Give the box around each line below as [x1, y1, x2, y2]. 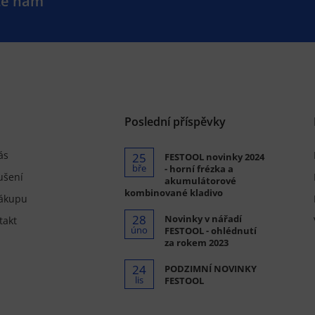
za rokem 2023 [164, 236, 229, 249]
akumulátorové [164, 174, 236, 187]
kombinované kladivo [124, 186, 223, 199]
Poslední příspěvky [124, 114, 226, 130]
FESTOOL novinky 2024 [164, 150, 264, 163]
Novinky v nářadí [164, 212, 242, 225]
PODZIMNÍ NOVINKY [164, 262, 257, 275]
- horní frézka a [164, 162, 233, 175]
